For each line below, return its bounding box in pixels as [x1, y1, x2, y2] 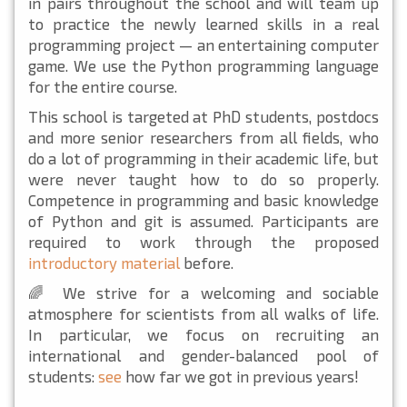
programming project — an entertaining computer [28, 35, 379, 54]
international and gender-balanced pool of [28, 345, 379, 364]
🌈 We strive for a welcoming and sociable [28, 283, 379, 302]
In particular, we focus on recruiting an [28, 324, 379, 343]
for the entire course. [28, 76, 177, 95]
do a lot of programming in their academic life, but [28, 148, 379, 167]
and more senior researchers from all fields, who [28, 127, 379, 146]
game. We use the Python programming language [28, 55, 379, 74]
